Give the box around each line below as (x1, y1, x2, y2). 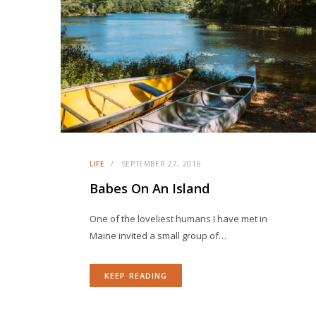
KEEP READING (104, 270, 168, 281)
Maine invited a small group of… (90, 229, 226, 242)
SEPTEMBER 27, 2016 (121, 159, 202, 169)
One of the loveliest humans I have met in (90, 212, 267, 225)
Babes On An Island (90, 180, 209, 197)
